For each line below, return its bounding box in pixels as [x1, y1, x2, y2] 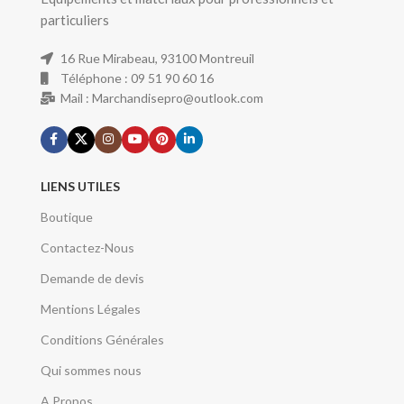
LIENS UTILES [40, 178, 120, 194]
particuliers [40, 11, 109, 28]
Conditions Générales [40, 331, 164, 347]
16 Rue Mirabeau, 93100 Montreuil [60, 50, 255, 66]
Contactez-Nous [40, 239, 134, 255]
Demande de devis [40, 270, 144, 286]
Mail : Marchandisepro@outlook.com [60, 89, 264, 106]
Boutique [40, 208, 93, 225]
